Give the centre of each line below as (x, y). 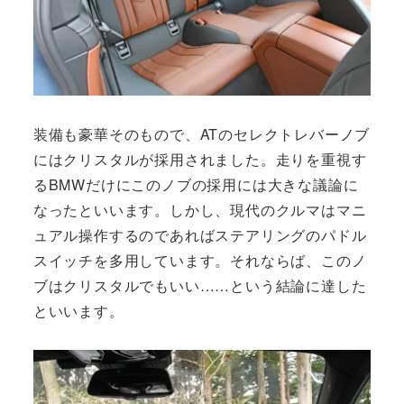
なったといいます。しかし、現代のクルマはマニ (200, 210)
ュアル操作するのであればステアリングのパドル (200, 235)
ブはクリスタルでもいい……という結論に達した (200, 286)
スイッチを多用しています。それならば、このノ (200, 261)
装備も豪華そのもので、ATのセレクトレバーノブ (202, 134)
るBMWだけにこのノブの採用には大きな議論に (196, 185)
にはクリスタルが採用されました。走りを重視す (200, 160)
